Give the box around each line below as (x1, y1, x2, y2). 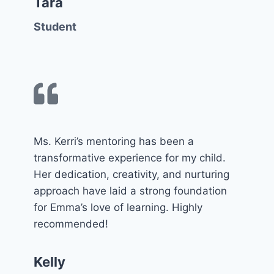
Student (34, 20, 76, 33)
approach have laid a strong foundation (34, 184, 227, 197)
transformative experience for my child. (34, 151, 226, 164)
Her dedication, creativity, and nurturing (34, 168, 229, 180)
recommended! (34, 217, 108, 230)
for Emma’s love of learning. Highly (34, 201, 202, 213)
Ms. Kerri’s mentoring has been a (34, 135, 194, 147)
